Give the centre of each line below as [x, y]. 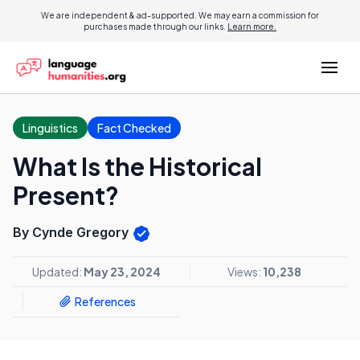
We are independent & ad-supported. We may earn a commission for [180, 15]
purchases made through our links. [155, 27]
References [105, 302]
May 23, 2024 [122, 271]
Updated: [58, 271]
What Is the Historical [137, 166]
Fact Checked [134, 128]
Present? [66, 195]
